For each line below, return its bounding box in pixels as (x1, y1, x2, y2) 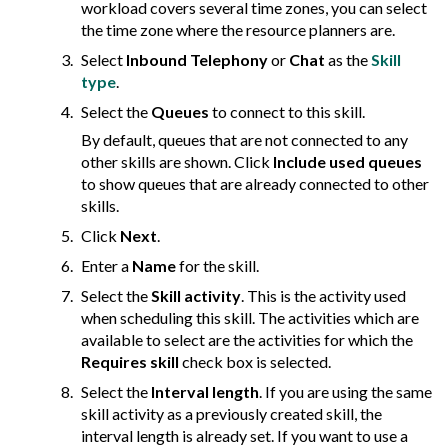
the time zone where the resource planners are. (81, 20, 395, 40)
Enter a (81, 256, 132, 276)
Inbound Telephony (126, 50, 268, 70)
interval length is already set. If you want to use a (81, 426, 408, 446)
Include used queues (273, 152, 422, 172)
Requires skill (81, 352, 179, 372)
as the (325, 50, 371, 70)
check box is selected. (179, 352, 331, 372)
